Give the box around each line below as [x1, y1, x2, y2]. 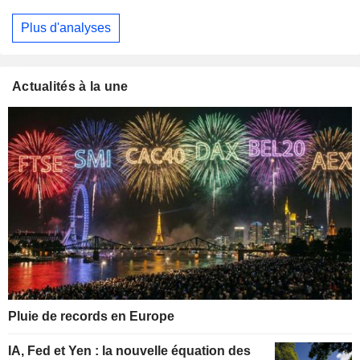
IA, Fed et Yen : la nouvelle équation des [8, 344, 251, 358]
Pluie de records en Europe [8, 309, 174, 324]
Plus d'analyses [21, 20, 111, 35]
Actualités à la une [12, 79, 129, 93]
